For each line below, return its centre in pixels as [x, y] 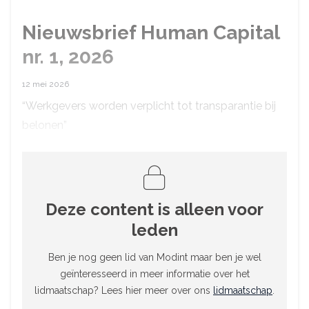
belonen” [44, 125]
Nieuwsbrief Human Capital [151, 32]
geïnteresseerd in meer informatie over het [154, 273]
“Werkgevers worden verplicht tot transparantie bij [149, 106]
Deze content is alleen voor [154, 209]
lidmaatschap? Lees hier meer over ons [124, 290]
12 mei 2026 [46, 84]
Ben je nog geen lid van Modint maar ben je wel [154, 257]
